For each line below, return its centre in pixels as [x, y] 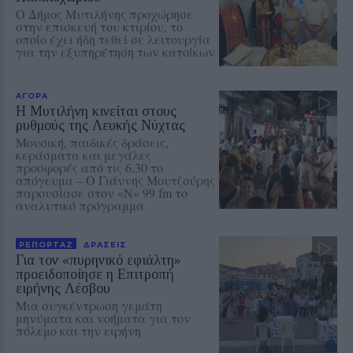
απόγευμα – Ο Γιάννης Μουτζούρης [115, 180]
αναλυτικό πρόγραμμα [80, 205]
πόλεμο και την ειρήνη [78, 330]
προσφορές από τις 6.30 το [89, 167]
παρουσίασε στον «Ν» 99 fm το [102, 192]
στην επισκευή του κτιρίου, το [99, 26]
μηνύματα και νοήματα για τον [103, 318]
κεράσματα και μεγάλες [84, 154]
